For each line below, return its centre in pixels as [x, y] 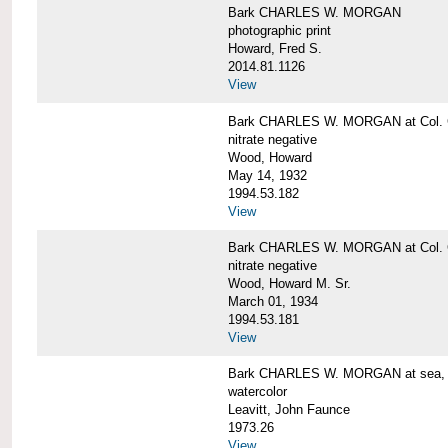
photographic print [279, 31]
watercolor [257, 391]
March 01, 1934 [272, 301]
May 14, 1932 [267, 175]
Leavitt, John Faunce [288, 409]
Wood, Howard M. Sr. [289, 283]
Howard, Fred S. [274, 49]
